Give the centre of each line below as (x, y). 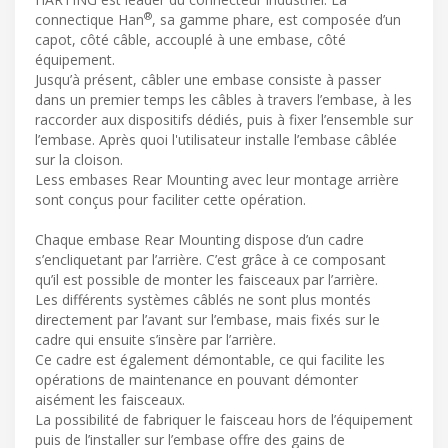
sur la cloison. (79, 159)
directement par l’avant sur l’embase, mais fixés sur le (207, 319)
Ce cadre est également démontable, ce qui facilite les (210, 359)
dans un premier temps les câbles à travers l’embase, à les (223, 99)
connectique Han (89, 19)
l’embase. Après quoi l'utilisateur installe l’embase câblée (216, 139)
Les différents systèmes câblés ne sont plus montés (203, 299)
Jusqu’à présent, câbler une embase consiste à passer (208, 79)
